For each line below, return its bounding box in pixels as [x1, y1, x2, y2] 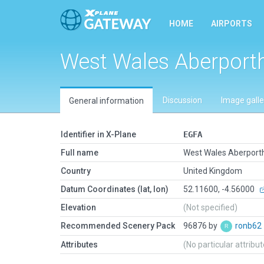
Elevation [61, 203, 96, 212]
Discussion [163, 95, 202, 105]
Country [61, 166, 91, 176]
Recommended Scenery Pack [61, 221, 175, 230]
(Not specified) [183, 203, 237, 212]
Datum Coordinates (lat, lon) [61, 184, 169, 194]
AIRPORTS [211, 19, 252, 28]
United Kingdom [183, 166, 242, 176]
